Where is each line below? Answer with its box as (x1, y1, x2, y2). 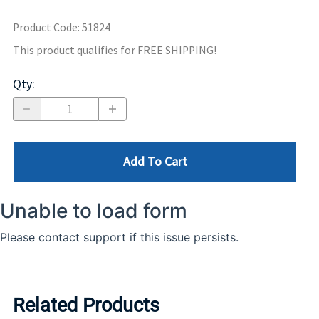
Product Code (13, 20, 78, 34)
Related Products (13, 293, 159, 317)
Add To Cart (123, 153, 187, 170)
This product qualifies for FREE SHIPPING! (13, 43, 216, 57)
